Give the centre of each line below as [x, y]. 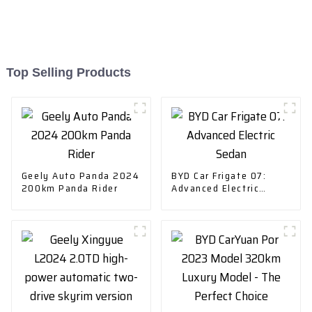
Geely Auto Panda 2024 [80, 175]
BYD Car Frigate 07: [219, 175]
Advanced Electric [215, 188]
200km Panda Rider [70, 188]
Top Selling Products [68, 72]
